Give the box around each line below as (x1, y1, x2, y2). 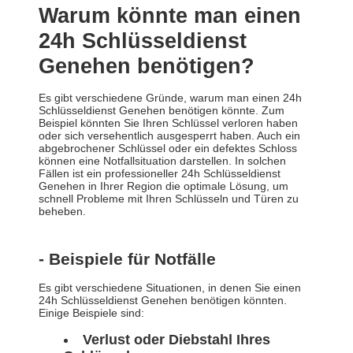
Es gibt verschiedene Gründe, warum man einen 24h (39, 91, 302, 105)
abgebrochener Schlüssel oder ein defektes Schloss (39, 142, 297, 155)
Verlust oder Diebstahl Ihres (83, 332, 270, 348)
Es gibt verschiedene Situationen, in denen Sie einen (39, 281, 301, 295)
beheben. (39, 205, 86, 218)
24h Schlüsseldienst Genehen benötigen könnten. (39, 294, 287, 307)
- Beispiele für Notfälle (39, 250, 216, 269)
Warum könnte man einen (39, 4, 301, 28)
